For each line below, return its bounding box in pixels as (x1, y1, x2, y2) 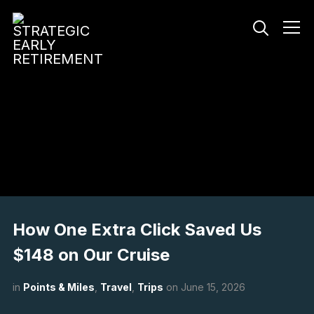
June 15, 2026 (180, 281, 245, 293)
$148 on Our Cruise (12, 245, 170, 265)
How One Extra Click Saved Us (12, 219, 261, 240)
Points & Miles (22, 281, 95, 293)
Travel (100, 281, 132, 293)
